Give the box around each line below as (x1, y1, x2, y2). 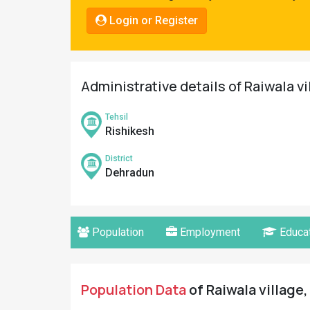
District (105, 154, 133, 163)
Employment (177, 226, 240, 239)
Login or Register (107, 14, 198, 27)
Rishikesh (105, 125, 154, 138)
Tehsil (105, 112, 128, 122)
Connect (14, 51, 53, 64)
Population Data (81, 280, 186, 299)
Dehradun (105, 166, 154, 179)
